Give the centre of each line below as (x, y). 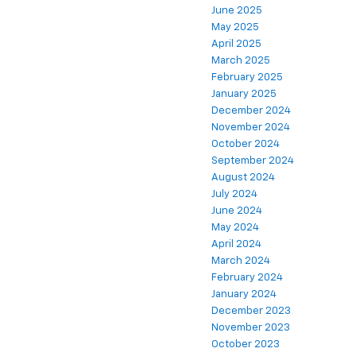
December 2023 (251, 311)
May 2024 (235, 228)
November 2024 (251, 128)
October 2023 (246, 345)
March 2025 (241, 61)
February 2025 (247, 78)
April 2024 (236, 245)
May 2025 (235, 28)
